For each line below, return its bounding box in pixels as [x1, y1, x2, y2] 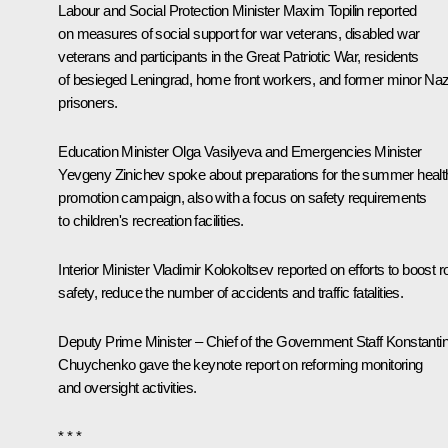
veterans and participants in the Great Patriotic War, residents [58, 47, 419, 65]
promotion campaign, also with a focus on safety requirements [58, 188, 427, 206]
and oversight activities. [58, 378, 197, 396]
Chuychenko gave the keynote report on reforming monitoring [58, 355, 423, 373]
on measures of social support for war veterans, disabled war [58, 24, 420, 42]
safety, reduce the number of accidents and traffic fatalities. [58, 283, 404, 301]
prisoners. [58, 93, 118, 111]
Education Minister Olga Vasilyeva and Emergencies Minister [58, 142, 422, 160]
